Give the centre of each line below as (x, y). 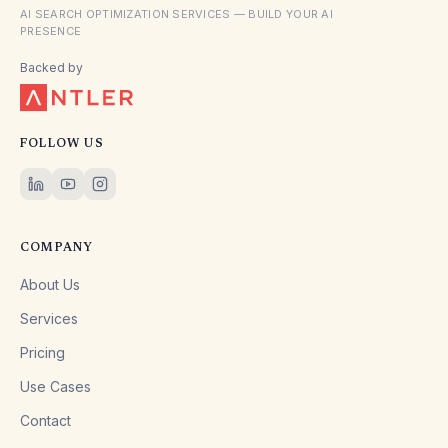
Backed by (51, 67)
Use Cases (55, 386)
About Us (50, 284)
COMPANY (57, 247)
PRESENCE (51, 30)
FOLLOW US (62, 143)
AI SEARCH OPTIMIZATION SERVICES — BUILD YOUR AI (176, 13)
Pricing (42, 352)
